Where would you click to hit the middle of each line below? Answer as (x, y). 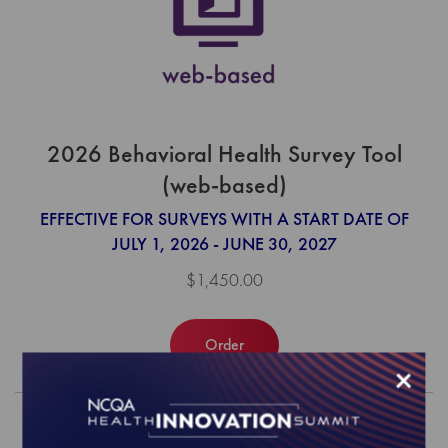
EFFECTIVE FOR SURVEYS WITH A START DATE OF (224, 218)
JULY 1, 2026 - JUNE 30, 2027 (224, 243)
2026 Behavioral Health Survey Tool (224, 154)
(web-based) (224, 185)
